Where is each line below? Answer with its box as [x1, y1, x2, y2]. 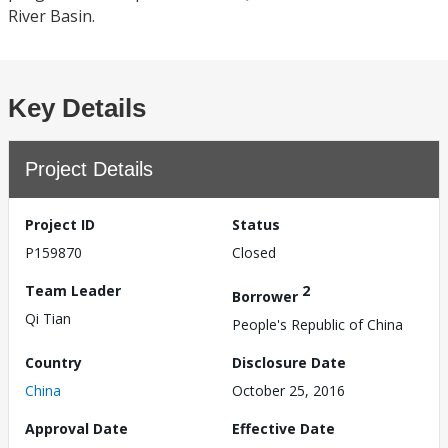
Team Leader [25, 281, 121, 300]
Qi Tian [25, 309, 71, 328]
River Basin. [8, 5, 95, 27]
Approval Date [25, 418, 128, 438]
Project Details [25, 158, 153, 180]
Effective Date [232, 418, 335, 438]
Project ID [25, 215, 95, 234]
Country [25, 352, 82, 372]
